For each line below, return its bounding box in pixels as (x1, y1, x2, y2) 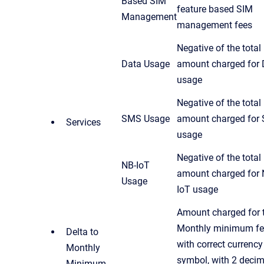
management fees (177, 19, 252, 31)
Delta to (66, 226, 98, 237)
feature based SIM (177, 3, 253, 15)
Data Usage (121, 58, 170, 70)
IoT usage (177, 183, 218, 195)
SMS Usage (121, 113, 170, 124)
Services (66, 116, 101, 128)
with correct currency (177, 238, 263, 250)
